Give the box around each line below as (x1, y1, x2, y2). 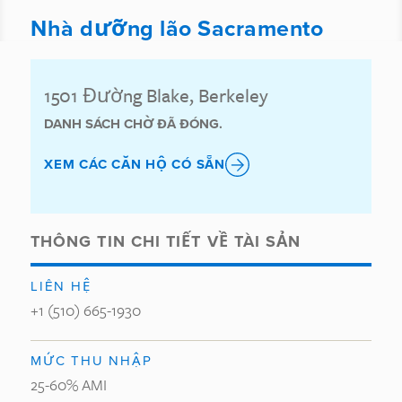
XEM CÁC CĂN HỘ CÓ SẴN (44, 154, 225, 174)
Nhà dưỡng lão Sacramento (31, 12, 323, 44)
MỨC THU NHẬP (31, 351, 153, 370)
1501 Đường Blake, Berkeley (44, 82, 268, 109)
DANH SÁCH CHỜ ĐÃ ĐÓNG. (44, 114, 223, 134)
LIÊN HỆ (31, 276, 92, 295)
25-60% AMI (31, 373, 107, 396)
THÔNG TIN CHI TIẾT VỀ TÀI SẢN (31, 230, 301, 253)
